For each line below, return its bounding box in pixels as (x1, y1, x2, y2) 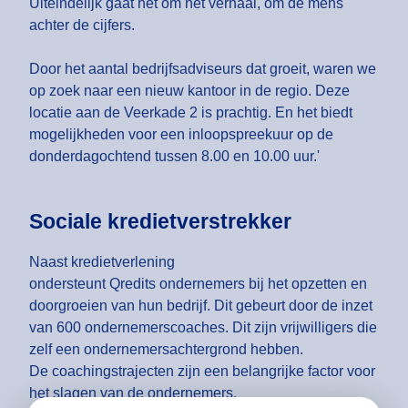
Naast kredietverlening (29, 254, 175, 270)
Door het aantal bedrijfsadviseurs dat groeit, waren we (29, 61, 376, 77)
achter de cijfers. (29, 17, 138, 34)
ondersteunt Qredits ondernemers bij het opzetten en (29, 276, 367, 292)
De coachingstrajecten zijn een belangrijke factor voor (29, 363, 375, 380)
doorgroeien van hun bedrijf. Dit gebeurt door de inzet (29, 298, 372, 314)
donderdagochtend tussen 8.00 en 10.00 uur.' (29, 148, 320, 165)
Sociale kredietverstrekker (29, 210, 291, 234)
